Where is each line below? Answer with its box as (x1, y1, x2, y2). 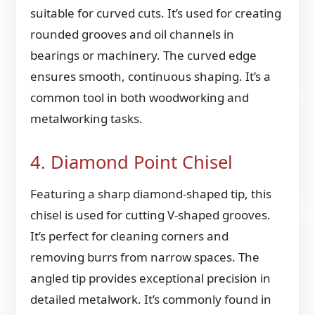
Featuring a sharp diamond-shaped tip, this (30, 185, 272, 202)
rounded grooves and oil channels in (30, 26, 235, 43)
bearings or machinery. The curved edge (30, 47, 257, 64)
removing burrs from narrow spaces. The (30, 248, 260, 265)
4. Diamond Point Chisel (30, 150, 233, 175)
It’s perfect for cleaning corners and (30, 227, 229, 244)
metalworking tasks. (30, 110, 143, 127)
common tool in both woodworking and (30, 89, 250, 106)
